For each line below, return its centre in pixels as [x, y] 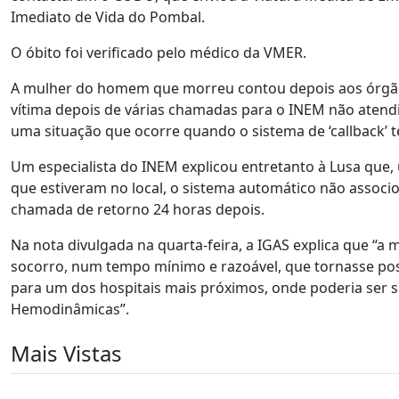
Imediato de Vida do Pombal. [108, 17]
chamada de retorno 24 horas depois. [138, 209]
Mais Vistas [66, 353]
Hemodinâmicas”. [70, 309]
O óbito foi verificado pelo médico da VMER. [159, 53]
